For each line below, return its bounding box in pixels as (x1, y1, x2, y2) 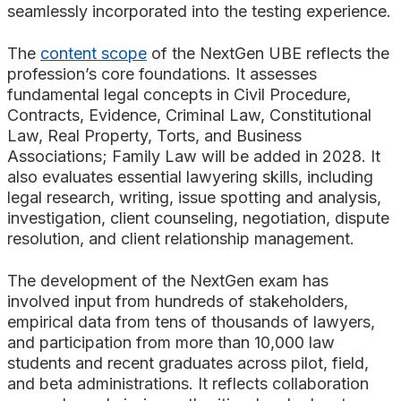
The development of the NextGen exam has (7, 271, 328, 291)
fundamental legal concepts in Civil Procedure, (7, 85, 351, 105)
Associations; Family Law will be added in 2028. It (7, 147, 380, 166)
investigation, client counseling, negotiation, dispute (7, 209, 389, 228)
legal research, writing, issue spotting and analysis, (7, 188, 381, 208)
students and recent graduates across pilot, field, (7, 354, 369, 373)
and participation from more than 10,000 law (7, 333, 335, 353)
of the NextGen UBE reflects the (147, 44, 389, 64)
